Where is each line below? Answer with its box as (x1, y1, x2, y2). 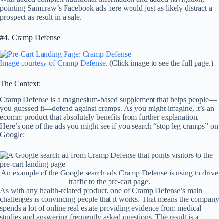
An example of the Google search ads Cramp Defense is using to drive (1, 168, 218, 177)
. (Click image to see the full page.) (106, 59, 213, 67)
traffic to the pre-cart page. (69, 177, 150, 186)
